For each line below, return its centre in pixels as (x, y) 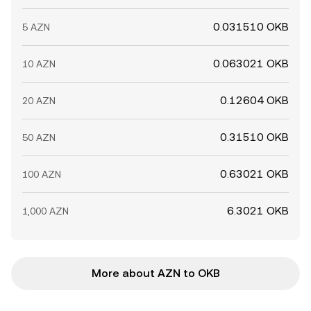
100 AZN (42, 174)
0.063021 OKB (251, 64)
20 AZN (39, 101)
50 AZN (39, 137)
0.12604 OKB (254, 100)
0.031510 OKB (251, 27)
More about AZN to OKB (155, 273)
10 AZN (39, 64)
